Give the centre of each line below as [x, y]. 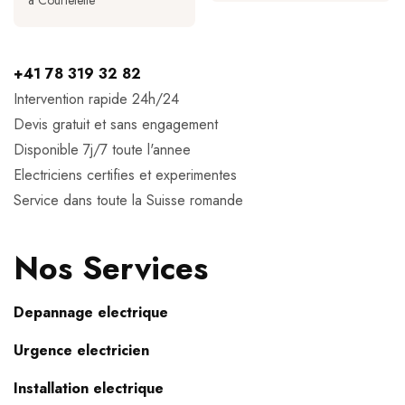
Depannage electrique [91, 313]
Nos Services [111, 269]
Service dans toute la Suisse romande [128, 201]
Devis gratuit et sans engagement [116, 125]
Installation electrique [89, 389]
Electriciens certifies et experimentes [125, 175]
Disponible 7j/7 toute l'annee [102, 150]
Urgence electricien [81, 351]
